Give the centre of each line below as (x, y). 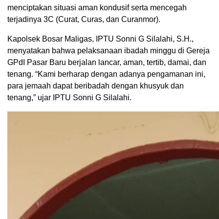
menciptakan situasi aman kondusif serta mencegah (97, 8)
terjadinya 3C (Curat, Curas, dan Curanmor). (84, 20)
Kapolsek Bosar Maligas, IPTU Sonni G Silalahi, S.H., (100, 39)
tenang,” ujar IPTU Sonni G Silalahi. (69, 98)
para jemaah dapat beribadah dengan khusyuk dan (96, 86)
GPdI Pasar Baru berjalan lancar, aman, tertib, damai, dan (107, 63)
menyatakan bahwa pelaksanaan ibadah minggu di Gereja (109, 51)
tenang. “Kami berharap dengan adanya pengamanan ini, (106, 74)
